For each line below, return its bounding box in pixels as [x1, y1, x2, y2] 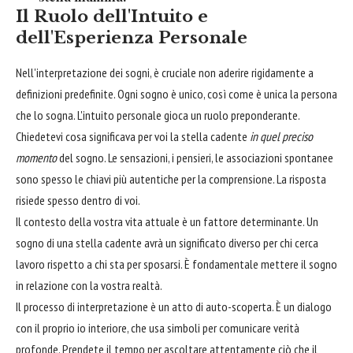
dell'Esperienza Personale [16, 28, 247, 49]
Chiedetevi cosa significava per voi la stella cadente [16, 128, 250, 145]
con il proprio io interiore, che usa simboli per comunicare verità [16, 320, 299, 336]
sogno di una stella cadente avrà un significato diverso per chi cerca [16, 235, 318, 251]
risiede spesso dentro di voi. [16, 192, 140, 209]
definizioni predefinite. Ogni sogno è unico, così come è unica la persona [16, 86, 337, 102]
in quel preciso [250, 128, 313, 145]
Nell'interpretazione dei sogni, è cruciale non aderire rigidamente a [16, 65, 314, 81]
